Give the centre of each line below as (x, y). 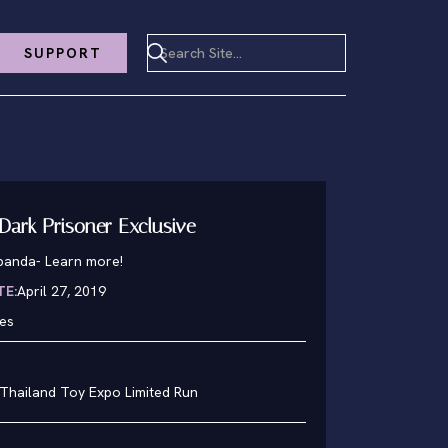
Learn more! (84, 261)
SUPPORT (63, 52)
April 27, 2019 (61, 291)
